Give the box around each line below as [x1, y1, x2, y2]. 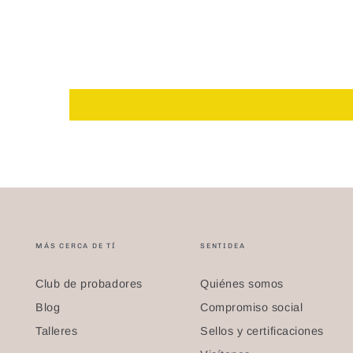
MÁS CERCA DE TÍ [35, 241, 117, 250]
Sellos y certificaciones [200, 324, 324, 337]
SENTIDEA [200, 241, 246, 250]
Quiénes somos [200, 277, 284, 290]
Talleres [35, 324, 78, 337]
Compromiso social [200, 300, 303, 314]
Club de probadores [35, 277, 143, 290]
